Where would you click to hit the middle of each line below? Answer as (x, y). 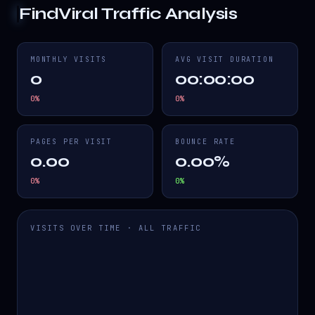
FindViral (59, 14)
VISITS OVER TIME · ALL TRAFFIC (116, 228)
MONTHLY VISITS (69, 60)
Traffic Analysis (168, 14)
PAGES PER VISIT (71, 142)
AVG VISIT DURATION (225, 60)
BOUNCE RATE (205, 142)
